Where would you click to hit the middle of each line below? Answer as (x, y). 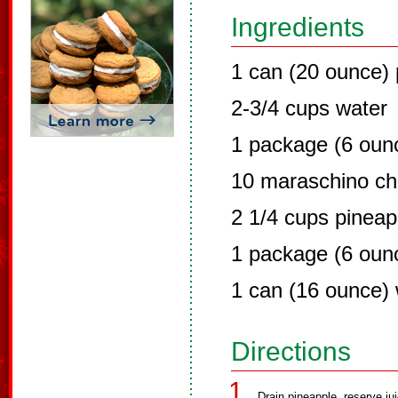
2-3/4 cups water (309, 108)
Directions (291, 351)
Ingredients (298, 27)
